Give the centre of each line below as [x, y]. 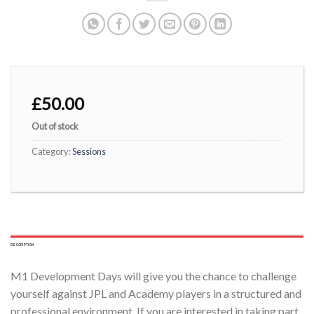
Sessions [89, 152]
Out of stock [55, 126]
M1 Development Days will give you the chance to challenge [153, 276]
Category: [52, 152]
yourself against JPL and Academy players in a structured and [156, 294]
